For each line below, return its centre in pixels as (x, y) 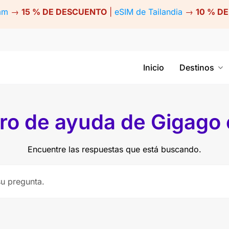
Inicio (154, 67)
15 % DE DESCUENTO (64, 12)
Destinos (197, 67)
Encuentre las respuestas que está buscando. (114, 149)
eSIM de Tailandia (148, 12)
